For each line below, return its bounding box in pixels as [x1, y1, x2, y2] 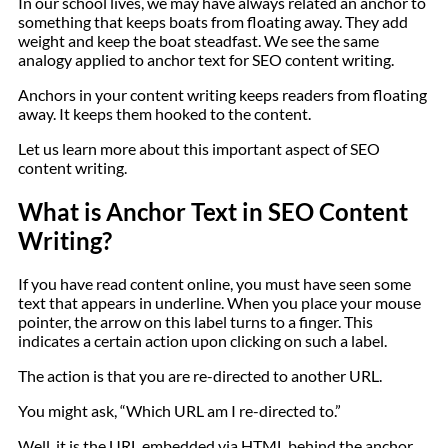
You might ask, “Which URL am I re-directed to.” [18, 401, 341, 421]
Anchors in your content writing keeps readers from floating [18, 84, 427, 104]
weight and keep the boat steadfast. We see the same [18, 30, 379, 50]
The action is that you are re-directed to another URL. [18, 366, 382, 386]
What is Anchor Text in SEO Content [18, 196, 408, 226]
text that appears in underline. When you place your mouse [18, 293, 421, 313]
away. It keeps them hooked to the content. [18, 103, 311, 123]
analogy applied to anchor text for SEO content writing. [18, 49, 394, 69]
